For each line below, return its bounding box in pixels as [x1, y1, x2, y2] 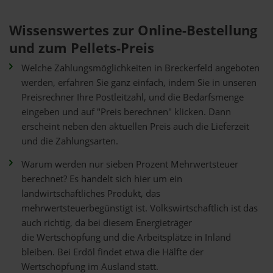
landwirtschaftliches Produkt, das [21, 187, 160, 200]
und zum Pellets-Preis [9, 38, 154, 57]
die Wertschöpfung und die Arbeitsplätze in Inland [21, 231, 231, 244]
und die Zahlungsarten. [21, 135, 118, 147]
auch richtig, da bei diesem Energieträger [21, 216, 192, 229]
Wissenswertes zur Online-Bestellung [9, 21, 257, 40]
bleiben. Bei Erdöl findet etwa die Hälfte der [21, 246, 204, 258]
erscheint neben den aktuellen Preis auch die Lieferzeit [21, 120, 249, 133]
